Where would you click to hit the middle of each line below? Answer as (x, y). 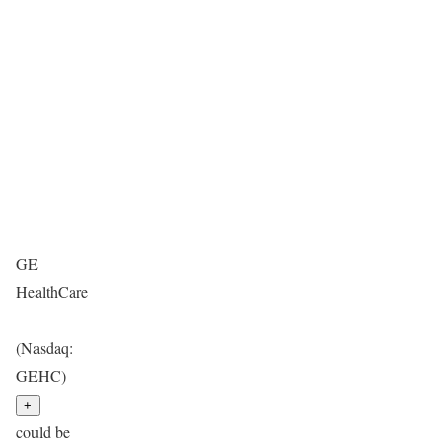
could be (43, 431)
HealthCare (54, 291)
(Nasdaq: (44, 347)
